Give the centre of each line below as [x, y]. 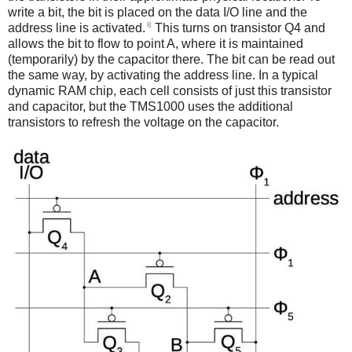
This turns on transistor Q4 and [238, 27]
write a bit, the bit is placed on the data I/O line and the [158, 12]
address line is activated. [77, 27]
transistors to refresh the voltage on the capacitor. [143, 122]
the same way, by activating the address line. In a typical [163, 75]
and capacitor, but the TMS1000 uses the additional [150, 106]
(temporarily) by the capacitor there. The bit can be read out [171, 59]
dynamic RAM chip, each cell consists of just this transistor [170, 90]
